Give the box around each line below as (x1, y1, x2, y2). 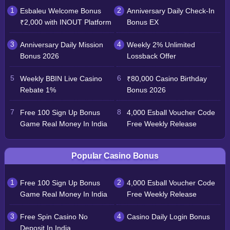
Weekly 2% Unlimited (126, 41, 195, 49)
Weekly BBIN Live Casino (20, 75, 102, 83)
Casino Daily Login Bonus (126, 213, 210, 221)
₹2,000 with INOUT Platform (20, 18, 111, 27)
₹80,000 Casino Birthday (126, 75, 207, 83)
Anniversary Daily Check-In (126, 7, 215, 15)
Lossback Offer (126, 52, 176, 61)
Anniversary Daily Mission (20, 41, 103, 49)
